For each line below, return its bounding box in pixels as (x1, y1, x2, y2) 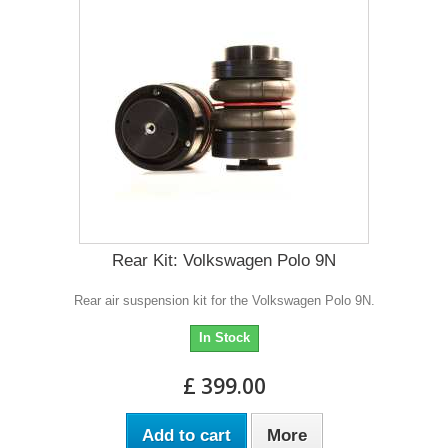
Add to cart (141, 425, 231, 445)
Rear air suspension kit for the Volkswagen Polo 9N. (73, 292, 375, 308)
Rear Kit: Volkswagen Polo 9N (112, 250, 336, 270)
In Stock (198, 329, 250, 345)
